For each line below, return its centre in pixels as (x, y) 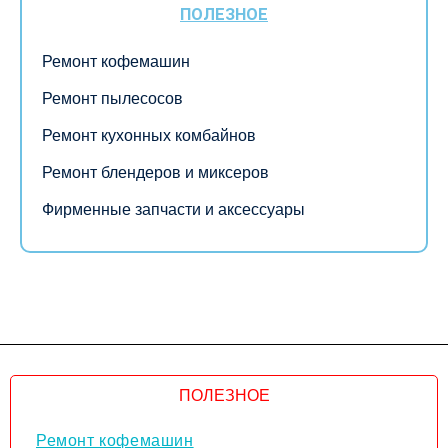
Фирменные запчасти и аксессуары (173, 210)
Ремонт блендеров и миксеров (155, 173)
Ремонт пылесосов (112, 98)
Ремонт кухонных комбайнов (149, 136)
